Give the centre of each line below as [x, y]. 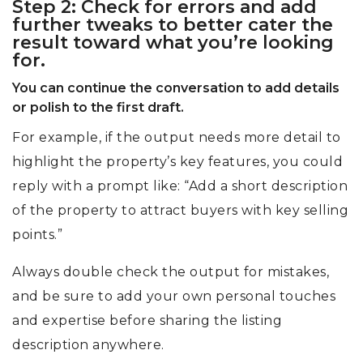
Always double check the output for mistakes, [171, 271]
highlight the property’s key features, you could [177, 161]
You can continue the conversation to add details [176, 88]
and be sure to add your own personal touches [174, 296]
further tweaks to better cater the [173, 24]
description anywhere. [88, 344]
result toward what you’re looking [173, 42]
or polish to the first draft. [98, 107]
